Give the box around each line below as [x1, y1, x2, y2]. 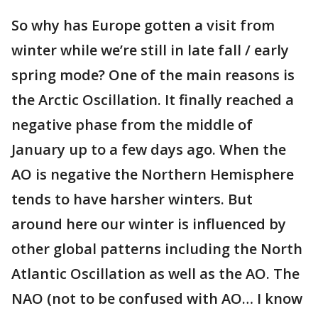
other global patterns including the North [11, 239, 302, 258]
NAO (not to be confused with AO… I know [11, 289, 302, 308]
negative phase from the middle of [11, 115, 253, 134]
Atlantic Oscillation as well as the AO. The [11, 264, 300, 283]
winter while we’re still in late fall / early [11, 40, 289, 60]
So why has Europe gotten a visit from [11, 16, 275, 35]
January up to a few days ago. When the [11, 140, 286, 159]
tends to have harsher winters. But [11, 190, 253, 209]
